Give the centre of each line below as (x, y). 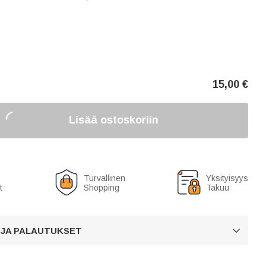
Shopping (101, 187)
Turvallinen (104, 178)
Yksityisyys (227, 178)
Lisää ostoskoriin (114, 120)
